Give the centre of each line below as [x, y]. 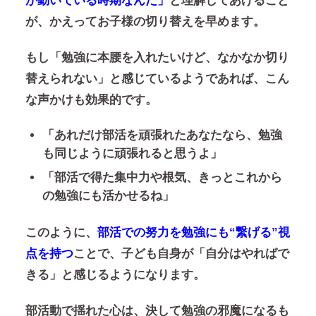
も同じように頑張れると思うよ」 [132, 153]
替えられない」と [73, 79]
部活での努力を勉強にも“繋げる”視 [193, 232]
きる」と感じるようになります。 [115, 274]
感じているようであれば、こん [205, 79]
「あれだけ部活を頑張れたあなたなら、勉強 [162, 135]
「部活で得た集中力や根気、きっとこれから [162, 177]
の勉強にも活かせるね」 [108, 195]
